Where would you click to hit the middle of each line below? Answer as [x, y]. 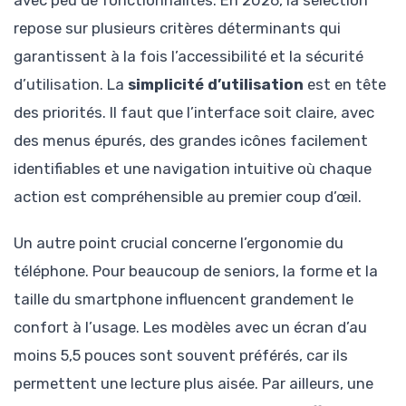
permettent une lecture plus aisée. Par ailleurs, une [193, 383]
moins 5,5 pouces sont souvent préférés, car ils [181, 355]
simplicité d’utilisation [216, 85]
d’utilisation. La [71, 85]
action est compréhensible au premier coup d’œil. [188, 197]
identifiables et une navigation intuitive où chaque [193, 169]
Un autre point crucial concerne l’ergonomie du [179, 242]
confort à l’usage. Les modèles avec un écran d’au [190, 327]
